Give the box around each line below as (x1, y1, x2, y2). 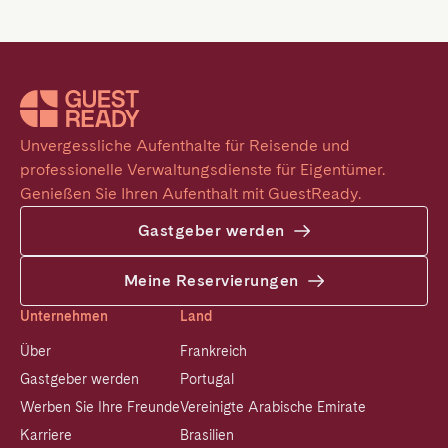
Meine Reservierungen (123, 271, 299, 291)
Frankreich (180, 343, 247, 360)
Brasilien (180, 427, 234, 444)
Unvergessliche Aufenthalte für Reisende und (20, 136, 350, 156)
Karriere (20, 427, 72, 444)
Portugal (180, 371, 234, 388)
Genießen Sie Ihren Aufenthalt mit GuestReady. (20, 184, 361, 204)
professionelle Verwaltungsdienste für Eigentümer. (20, 160, 385, 180)
